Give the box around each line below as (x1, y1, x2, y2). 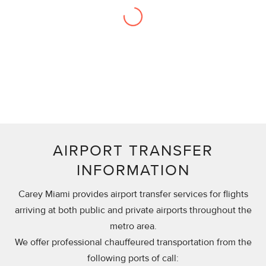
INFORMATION (76, 160, 190, 180)
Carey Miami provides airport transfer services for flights (18, 188, 248, 200)
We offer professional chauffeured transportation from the (14, 236, 252, 248)
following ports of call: (87, 252, 179, 264)
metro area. (109, 220, 157, 232)
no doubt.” (33, 50, 79, 63)
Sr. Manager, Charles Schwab (33, 81, 201, 96)
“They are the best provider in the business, (33, 36, 228, 48)
